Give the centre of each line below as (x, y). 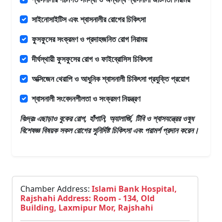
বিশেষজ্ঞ (30, 130)
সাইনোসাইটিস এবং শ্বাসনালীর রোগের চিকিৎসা (89, 19)
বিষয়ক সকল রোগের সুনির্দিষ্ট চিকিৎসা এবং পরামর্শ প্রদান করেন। (119, 130)
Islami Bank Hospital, (134, 189)
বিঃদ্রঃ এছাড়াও (39, 118)
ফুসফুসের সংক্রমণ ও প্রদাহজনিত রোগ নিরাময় (89, 39)
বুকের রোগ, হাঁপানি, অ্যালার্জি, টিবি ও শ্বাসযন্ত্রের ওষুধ (126, 118)
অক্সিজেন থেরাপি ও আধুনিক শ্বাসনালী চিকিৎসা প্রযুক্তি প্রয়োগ (111, 79)
